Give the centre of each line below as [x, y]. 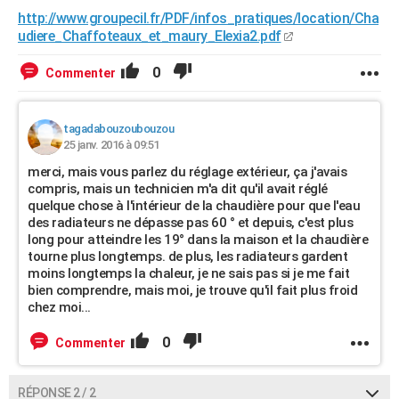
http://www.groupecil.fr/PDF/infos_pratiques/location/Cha [198, 18]
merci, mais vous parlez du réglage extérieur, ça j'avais [187, 172]
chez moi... [59, 307]
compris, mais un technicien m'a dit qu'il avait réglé [178, 189]
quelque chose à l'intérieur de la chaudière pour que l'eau [194, 206]
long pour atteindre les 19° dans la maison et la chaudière [198, 240]
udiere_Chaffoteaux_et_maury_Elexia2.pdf [150, 36]
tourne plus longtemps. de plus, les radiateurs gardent [187, 256]
